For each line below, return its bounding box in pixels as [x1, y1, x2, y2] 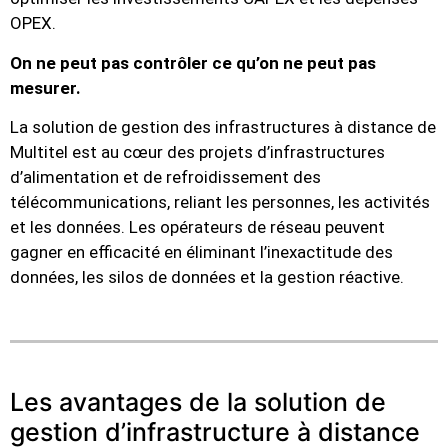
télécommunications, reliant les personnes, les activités [10, 191, 430, 212]
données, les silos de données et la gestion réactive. [10, 266, 404, 287]
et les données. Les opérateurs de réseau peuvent [10, 216, 385, 237]
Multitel [10, 141, 68, 162]
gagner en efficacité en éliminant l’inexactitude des [10, 241, 393, 262]
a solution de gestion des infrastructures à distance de [19, 116, 436, 137]
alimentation [23, 166, 119, 187]
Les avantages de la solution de [10, 387, 386, 418]
